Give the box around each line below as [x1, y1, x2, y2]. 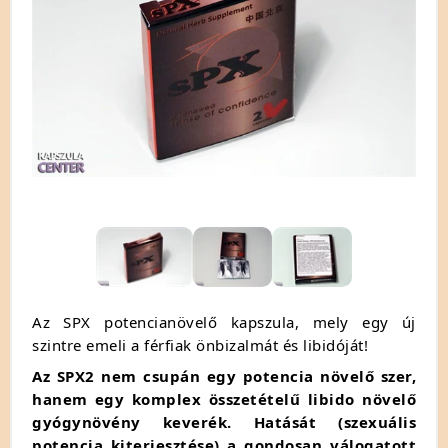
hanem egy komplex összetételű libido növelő [32, 388, 416, 409]
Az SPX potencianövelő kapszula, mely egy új [32, 311, 416, 332]
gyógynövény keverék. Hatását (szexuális [32, 411, 416, 432]
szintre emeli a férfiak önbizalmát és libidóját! [32, 334, 368, 355]
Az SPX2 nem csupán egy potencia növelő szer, [32, 365, 416, 386]
